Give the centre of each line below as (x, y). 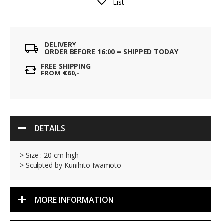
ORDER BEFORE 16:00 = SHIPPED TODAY (111, 52)
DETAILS (50, 128)
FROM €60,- (60, 73)
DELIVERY (60, 45)
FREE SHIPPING (66, 66)
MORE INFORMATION (74, 200)
